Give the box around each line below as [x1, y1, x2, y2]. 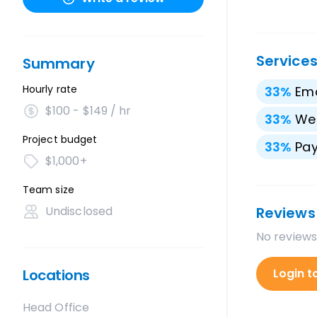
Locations [23, 265, 90, 285]
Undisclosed [45, 203, 113, 219]
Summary [23, 54, 95, 74]
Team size [23, 183, 74, 197]
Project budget [23, 132, 98, 146]
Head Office [23, 299, 89, 316]
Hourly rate [23, 82, 77, 96]
